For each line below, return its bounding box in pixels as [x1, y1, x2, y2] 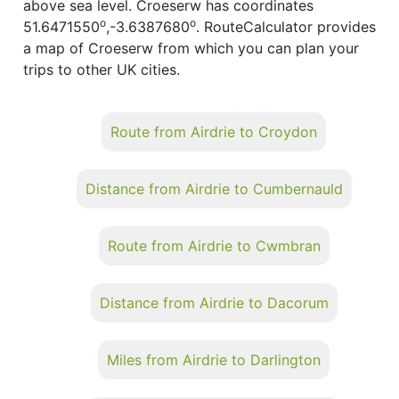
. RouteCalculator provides [196, 17, 376, 36]
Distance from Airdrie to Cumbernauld [85, 179, 343, 198]
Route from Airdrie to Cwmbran [107, 236, 321, 255]
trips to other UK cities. [23, 60, 180, 78]
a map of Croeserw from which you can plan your [23, 38, 359, 57]
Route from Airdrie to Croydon [110, 122, 317, 141]
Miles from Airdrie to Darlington [107, 350, 321, 369]
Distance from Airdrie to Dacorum [99, 293, 329, 312]
